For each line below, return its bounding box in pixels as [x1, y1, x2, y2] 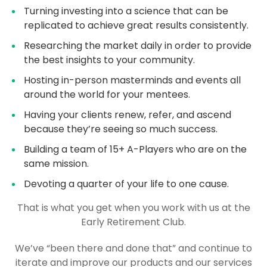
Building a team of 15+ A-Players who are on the [24, 142, 247, 157]
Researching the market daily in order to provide [24, 39, 252, 53]
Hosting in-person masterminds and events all [24, 73, 241, 88]
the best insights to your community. [24, 53, 195, 67]
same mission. [24, 157, 89, 171]
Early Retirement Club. [81, 215, 186, 229]
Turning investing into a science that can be [24, 4, 228, 18]
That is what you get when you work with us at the [17, 201, 250, 215]
